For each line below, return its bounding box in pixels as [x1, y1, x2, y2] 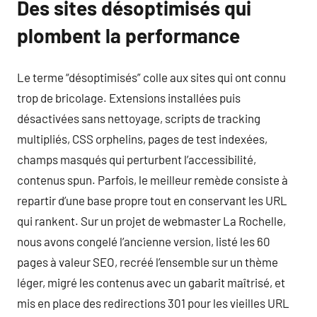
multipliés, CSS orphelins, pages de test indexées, [17, 132, 267, 146]
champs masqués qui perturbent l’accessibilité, [17, 152, 256, 166]
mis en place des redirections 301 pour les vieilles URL [17, 296, 289, 310]
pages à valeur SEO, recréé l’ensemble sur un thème [17, 255, 278, 269]
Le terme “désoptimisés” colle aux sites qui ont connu [17, 70, 286, 84]
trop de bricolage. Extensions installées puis [17, 91, 241, 105]
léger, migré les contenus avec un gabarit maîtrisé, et [17, 275, 285, 289]
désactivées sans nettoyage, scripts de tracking [17, 111, 260, 125]
